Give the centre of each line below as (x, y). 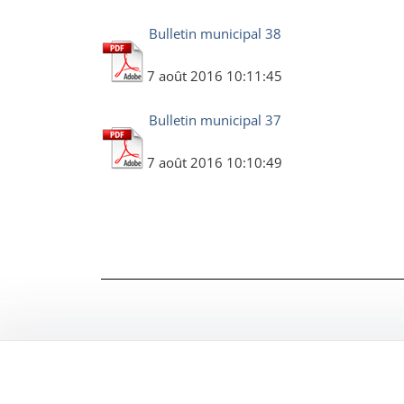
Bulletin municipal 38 (215, 33)
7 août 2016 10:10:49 (215, 162)
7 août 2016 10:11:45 (215, 76)
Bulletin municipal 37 (215, 120)
